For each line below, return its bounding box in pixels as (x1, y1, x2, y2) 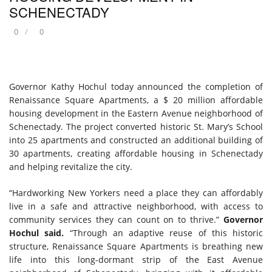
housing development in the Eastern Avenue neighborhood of (9, 107, 263, 119)
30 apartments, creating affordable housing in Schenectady (9, 148, 263, 159)
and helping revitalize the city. (9, 161, 132, 172)
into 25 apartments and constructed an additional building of (9, 134, 263, 146)
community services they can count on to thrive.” (9, 214, 223, 225)
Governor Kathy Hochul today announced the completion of (9, 81, 263, 92)
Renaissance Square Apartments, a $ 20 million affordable (9, 94, 263, 106)
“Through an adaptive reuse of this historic (64, 227, 263, 239)
